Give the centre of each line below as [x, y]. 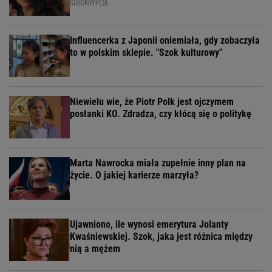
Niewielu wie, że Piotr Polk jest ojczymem [152, 102]
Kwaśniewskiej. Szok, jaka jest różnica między [161, 237]
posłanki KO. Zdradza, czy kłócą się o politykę [161, 114]
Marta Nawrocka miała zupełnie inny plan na [158, 163]
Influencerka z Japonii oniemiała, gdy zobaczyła [165, 41]
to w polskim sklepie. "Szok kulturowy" [146, 53]
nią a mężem [95, 249]
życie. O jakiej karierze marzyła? [134, 175]
